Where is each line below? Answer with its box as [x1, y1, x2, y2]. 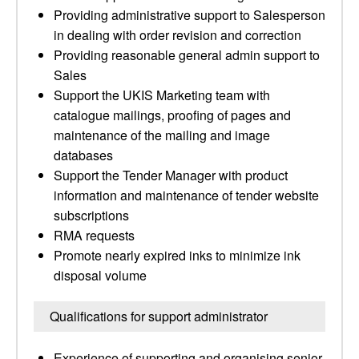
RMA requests [54, 226, 135, 244]
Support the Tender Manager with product [54, 166, 288, 184]
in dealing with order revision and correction [54, 26, 301, 44]
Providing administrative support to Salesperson [54, 6, 325, 24]
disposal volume [54, 266, 147, 284]
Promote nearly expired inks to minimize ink [54, 246, 301, 264]
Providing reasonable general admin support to [54, 46, 320, 64]
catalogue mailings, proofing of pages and [54, 106, 291, 124]
